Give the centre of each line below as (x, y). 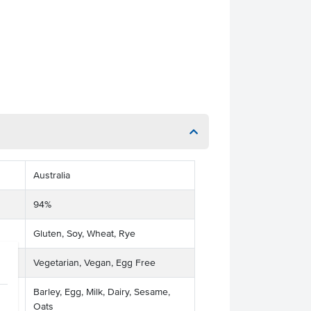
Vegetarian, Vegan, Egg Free (94, 263)
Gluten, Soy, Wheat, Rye (84, 234)
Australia (51, 175)
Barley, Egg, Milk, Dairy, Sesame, (101, 292)
